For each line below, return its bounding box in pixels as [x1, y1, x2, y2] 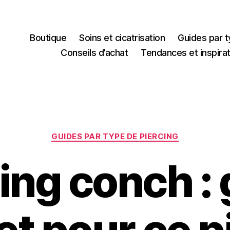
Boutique [30, 32, 67, 44]
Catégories [114, 126, 160, 137]
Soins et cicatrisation [79, 32, 165, 44]
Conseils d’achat [61, 47, 128, 59]
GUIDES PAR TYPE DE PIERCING [51, 131, 179, 141]
